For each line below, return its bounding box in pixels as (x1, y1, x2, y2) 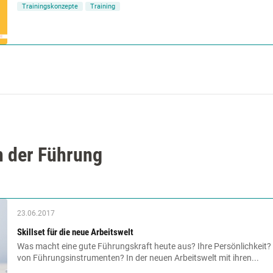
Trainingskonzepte (22, 2, 78, 11)
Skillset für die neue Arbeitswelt (17, 227, 133, 238)
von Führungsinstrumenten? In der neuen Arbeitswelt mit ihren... (17, 253, 259, 263)
